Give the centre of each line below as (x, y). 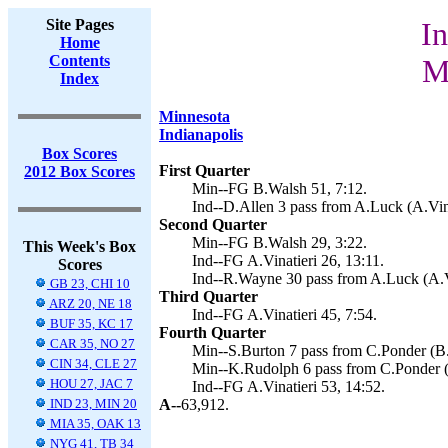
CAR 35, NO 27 (91, 343)
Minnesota (194, 116)
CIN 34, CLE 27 (92, 363)
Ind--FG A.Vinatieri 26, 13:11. (288, 260)
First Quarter (204, 170)
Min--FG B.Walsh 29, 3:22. (279, 242)
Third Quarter (208, 296)
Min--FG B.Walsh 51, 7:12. (279, 188)
